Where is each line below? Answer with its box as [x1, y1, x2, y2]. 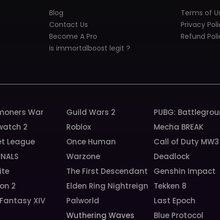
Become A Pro [49, 31, 97, 41]
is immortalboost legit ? [49, 43, 130, 53]
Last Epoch [153, 195, 195, 206]
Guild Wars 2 [66, 107, 116, 118]
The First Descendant [66, 166, 148, 177]
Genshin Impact [153, 166, 216, 177]
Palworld [66, 195, 100, 206]
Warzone [66, 151, 101, 162]
